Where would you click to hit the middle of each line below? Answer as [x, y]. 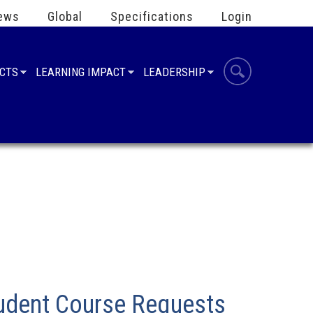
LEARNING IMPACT [81, 72]
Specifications [152, 16]
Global [65, 16]
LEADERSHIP [174, 72]
